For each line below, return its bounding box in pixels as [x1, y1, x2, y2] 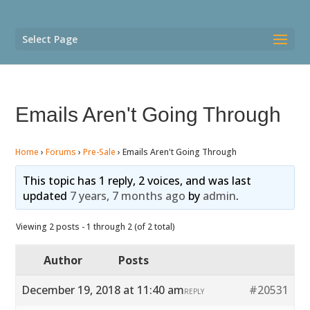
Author [44, 253, 83, 268]
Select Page [22, 33, 78, 46]
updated [22, 188, 70, 203]
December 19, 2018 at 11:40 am [21, 282, 185, 298]
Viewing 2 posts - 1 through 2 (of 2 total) [16, 221, 176, 232]
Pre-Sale [83, 146, 116, 158]
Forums [46, 146, 77, 158]
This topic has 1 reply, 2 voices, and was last [22, 173, 251, 188]
